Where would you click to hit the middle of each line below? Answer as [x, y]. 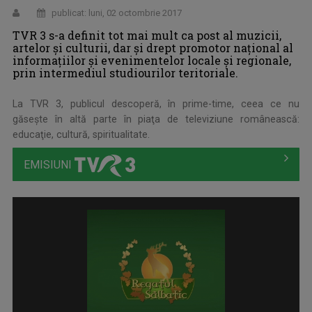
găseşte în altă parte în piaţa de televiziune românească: [156, 119]
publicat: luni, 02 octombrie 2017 [116, 13]
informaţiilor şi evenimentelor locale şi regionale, [152, 60]
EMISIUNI [49, 164]
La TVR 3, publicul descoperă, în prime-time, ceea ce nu [156, 103]
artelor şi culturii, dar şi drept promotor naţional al [153, 47]
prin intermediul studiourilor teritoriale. [125, 72]
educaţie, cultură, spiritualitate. [81, 134]
